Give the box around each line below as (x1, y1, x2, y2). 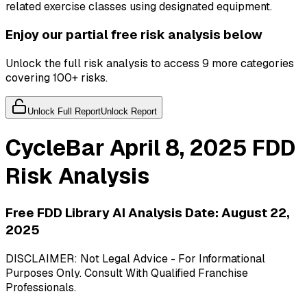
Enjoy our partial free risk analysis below (5, 26, 262, 44)
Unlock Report (101, 106, 157, 117)
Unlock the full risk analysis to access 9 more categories (5, 56, 294, 71)
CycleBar (5, 133, 105, 162)
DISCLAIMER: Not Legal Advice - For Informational (5, 251, 265, 266)
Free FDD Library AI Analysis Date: (5, 204, 219, 221)
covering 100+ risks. (5, 71, 108, 86)
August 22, (221, 204, 290, 221)
